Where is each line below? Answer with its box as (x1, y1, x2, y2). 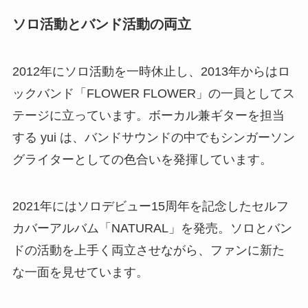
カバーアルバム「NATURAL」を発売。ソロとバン (12, 221, 292, 235)
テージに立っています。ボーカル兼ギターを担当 (12, 109, 285, 122)
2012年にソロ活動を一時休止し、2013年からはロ (12, 65, 290, 78)
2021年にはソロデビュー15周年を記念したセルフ (12, 199, 289, 213)
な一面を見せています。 (12, 265, 148, 279)
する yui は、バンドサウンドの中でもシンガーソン (12, 131, 295, 144)
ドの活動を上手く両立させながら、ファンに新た (12, 243, 285, 257)
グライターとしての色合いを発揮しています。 (12, 153, 272, 166)
